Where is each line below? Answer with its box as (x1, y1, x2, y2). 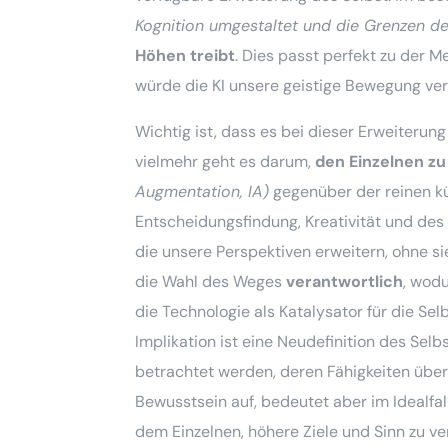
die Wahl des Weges (135, 270, 287, 292)
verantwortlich (286, 270, 404, 292)
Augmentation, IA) (135, 180, 270, 202)
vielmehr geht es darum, (135, 150, 316, 172)
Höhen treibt (135, 44, 236, 66)
